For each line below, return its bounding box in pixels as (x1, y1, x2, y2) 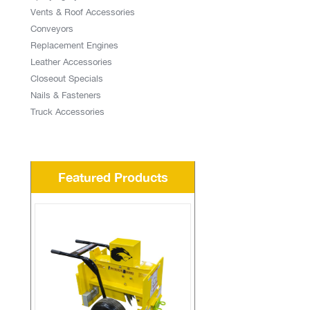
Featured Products (57, 170, 168, 185)
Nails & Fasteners (30, 89, 101, 101)
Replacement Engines (30, 39, 118, 51)
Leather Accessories (30, 56, 112, 68)
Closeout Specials (30, 73, 103, 84)
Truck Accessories (30, 106, 104, 118)
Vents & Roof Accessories (30, 6, 135, 18)
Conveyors (30, 23, 73, 35)
